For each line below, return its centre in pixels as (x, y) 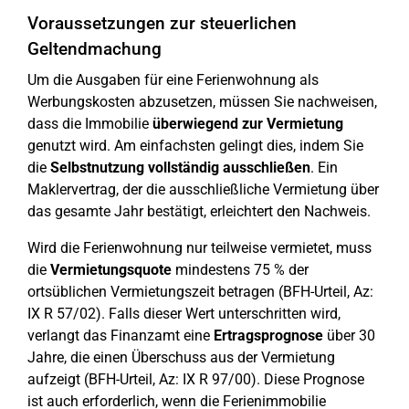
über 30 (349, 336)
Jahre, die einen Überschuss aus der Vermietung (181, 357)
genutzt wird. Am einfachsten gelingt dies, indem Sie (195, 146)
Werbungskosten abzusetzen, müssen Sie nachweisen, (202, 102)
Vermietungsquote (111, 270)
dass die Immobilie (90, 124)
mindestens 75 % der (240, 270)
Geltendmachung (94, 49)
